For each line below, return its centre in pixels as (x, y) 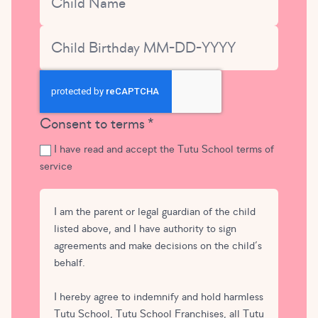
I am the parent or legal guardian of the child (155, 212)
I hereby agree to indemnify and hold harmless (159, 297)
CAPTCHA (75, 81)
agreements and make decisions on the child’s (158, 246)
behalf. (70, 263)
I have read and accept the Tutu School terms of (164, 149)
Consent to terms (92, 124)
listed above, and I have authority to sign (145, 229)
